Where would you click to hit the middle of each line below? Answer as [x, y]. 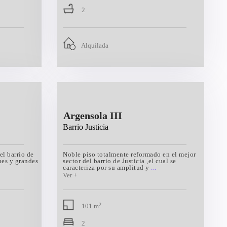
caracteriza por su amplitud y [107, 167]
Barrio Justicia [86, 127]
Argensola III [93, 116]
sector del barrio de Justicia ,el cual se [120, 161]
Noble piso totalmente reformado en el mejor [129, 154]
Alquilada [95, 46]
